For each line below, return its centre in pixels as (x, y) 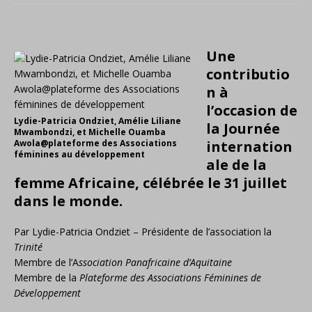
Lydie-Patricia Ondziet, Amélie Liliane (97, 121)
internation (249, 147)
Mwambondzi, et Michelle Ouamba (90, 132)
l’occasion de (252, 110)
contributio (248, 74)
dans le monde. (68, 201)
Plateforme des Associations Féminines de (170, 278)
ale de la (236, 165)
